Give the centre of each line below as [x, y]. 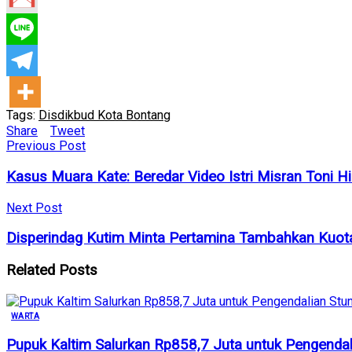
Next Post [34, 207]
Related [31, 271]
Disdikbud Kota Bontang [104, 115]
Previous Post [46, 146]
